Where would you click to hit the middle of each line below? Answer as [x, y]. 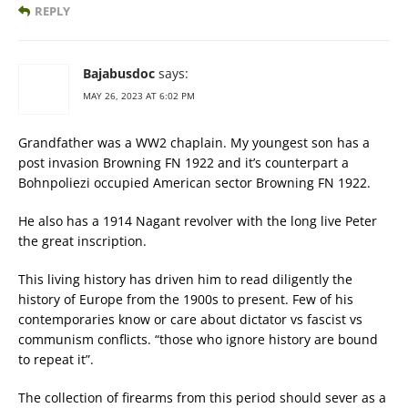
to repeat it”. [56, 359]
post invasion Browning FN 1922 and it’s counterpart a [184, 163]
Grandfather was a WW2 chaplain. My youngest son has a [194, 143]
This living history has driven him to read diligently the [185, 279]
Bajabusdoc [119, 73]
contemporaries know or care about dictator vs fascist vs [190, 319]
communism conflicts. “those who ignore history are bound [198, 339]
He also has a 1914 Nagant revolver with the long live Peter [198, 221]
